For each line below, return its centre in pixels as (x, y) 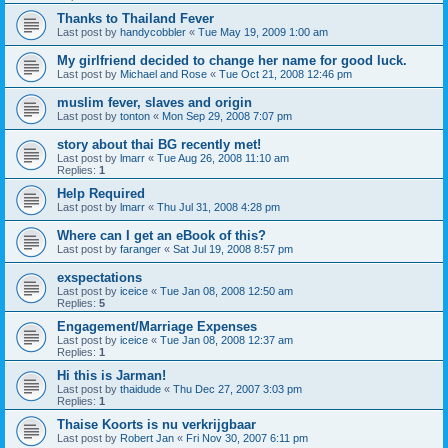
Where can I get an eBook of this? (161, 235)
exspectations (99, 277)
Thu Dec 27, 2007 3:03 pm (237, 389)
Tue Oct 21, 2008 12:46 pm (285, 74)
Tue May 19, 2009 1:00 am (263, 32)
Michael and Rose (163, 74)
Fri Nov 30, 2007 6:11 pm (247, 438)
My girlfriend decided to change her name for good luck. (232, 60)
